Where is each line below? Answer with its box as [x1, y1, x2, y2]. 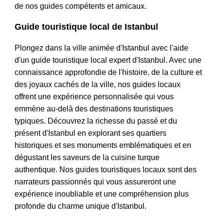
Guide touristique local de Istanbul [15, 22, 158, 32]
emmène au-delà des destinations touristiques [15, 105, 173, 113]
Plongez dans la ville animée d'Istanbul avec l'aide [15, 44, 188, 53]
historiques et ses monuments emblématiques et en [15, 141, 191, 150]
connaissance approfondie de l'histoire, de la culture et [15, 68, 202, 77]
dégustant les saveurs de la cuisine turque [15, 153, 160, 162]
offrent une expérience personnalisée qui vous [15, 92, 174, 101]
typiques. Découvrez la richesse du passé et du [15, 117, 177, 126]
